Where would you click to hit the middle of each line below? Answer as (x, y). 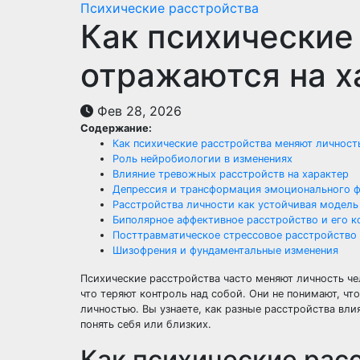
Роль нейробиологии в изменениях (202, 159)
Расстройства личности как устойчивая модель (235, 205)
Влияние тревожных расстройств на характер (231, 174)
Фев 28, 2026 (137, 111)
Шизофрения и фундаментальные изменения (225, 250)
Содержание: (116, 128)
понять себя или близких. (146, 324)
